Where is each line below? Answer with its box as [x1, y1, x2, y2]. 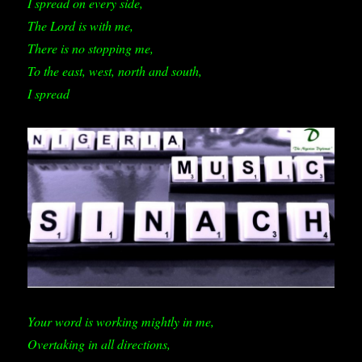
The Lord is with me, [27, 17, 134, 34]
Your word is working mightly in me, [27, 313, 215, 330]
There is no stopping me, [27, 40, 154, 57]
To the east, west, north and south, [27, 62, 203, 79]
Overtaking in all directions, [27, 335, 171, 353]
